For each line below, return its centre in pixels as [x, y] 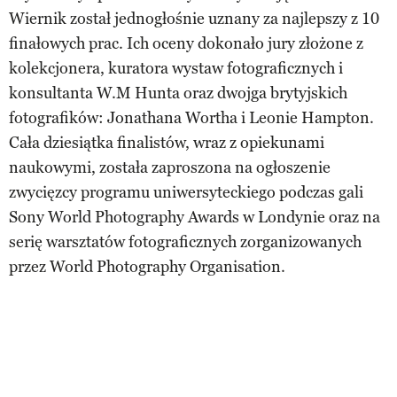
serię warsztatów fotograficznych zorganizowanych [185, 241]
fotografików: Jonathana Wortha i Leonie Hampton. [191, 117]
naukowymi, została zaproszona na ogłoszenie [170, 167]
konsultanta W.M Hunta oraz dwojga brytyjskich [178, 93]
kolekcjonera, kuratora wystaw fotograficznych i [176, 68]
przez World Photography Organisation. [147, 266]
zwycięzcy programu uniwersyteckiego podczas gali [186, 192]
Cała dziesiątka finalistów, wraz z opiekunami [167, 142]
